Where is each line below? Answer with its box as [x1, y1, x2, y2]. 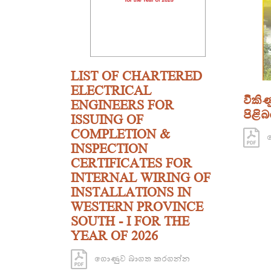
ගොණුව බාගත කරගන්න [87, 252, 190, 264]
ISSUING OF [71, 112, 143, 128]
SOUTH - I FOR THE [71, 214, 189, 229]
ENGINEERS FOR [71, 97, 174, 113]
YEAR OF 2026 [71, 228, 158, 244]
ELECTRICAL [71, 83, 151, 99]
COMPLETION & [71, 126, 170, 142]
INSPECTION [71, 141, 148, 157]
